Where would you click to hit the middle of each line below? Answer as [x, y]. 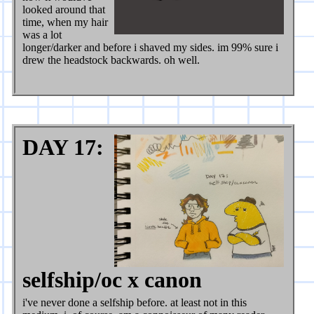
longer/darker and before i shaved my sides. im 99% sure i [151, 48]
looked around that [64, 10]
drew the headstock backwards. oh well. [111, 60]
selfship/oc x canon [112, 280]
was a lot [42, 35]
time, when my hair [66, 22]
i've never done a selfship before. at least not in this [135, 303]
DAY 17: [63, 148]
